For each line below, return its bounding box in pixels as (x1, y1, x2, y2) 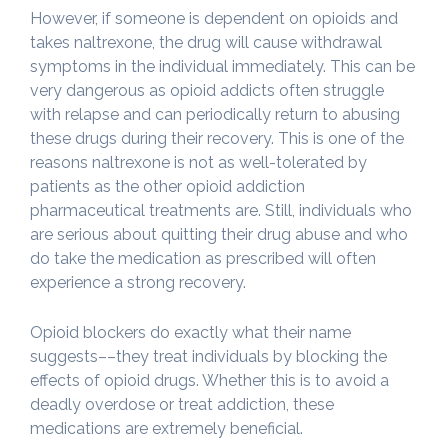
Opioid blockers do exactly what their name (30, 322, 351, 342)
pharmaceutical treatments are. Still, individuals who (30, 200, 412, 220)
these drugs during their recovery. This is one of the (30, 128, 404, 148)
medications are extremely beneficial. (30, 418, 303, 438)
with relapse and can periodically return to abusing (30, 104, 400, 124)
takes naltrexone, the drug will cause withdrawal (30, 32, 382, 52)
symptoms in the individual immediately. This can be (30, 56, 415, 76)
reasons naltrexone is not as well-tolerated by (30, 152, 367, 172)
